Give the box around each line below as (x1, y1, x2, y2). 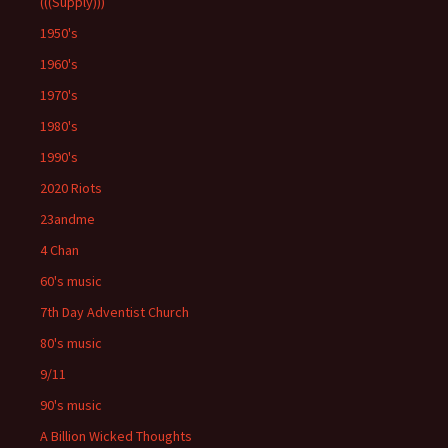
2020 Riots (40, 179, 102, 198)
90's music (40, 396, 102, 415)
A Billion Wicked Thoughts (40, 427, 192, 446)
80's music (40, 334, 102, 353)
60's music (40, 272, 102, 291)
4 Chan (40, 241, 79, 260)
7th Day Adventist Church (40, 303, 189, 322)
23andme (40, 210, 95, 229)
